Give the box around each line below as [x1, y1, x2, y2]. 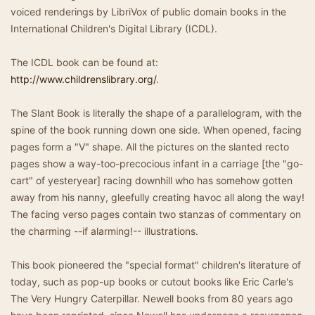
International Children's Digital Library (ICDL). [11, 22, 217, 34]
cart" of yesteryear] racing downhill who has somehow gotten [11, 174, 292, 186]
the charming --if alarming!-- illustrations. [11, 225, 198, 237]
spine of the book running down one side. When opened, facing [11, 124, 302, 136]
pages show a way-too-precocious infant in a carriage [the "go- [11, 157, 303, 169]
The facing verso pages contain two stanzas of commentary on [11, 208, 301, 220]
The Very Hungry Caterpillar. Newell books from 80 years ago [11, 292, 292, 304]
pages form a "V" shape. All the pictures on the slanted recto [11, 141, 289, 153]
